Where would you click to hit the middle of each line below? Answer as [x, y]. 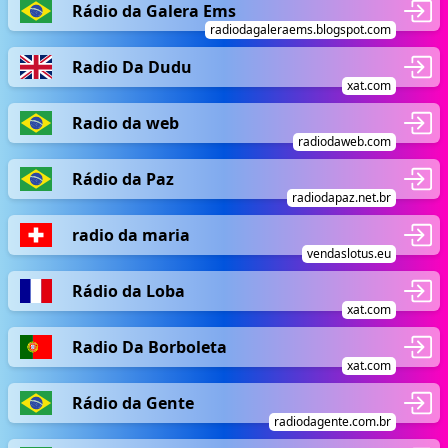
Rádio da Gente [133, 402]
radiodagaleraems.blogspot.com [300, 29]
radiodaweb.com [344, 141]
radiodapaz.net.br [341, 197]
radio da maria [131, 234]
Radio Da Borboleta [149, 346]
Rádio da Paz [123, 178]
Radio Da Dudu [132, 66]
